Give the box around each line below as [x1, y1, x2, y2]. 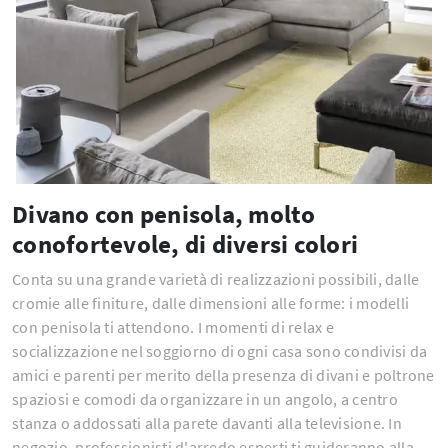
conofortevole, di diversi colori [12, 228, 358, 261]
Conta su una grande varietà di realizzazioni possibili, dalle [12, 269, 420, 290]
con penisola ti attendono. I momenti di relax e [12, 317, 334, 338]
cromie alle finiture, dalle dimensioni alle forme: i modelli [12, 293, 409, 314]
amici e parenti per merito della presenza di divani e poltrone [12, 365, 435, 386]
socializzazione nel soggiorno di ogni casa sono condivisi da [12, 341, 427, 362]
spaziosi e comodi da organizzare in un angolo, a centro [12, 389, 398, 410]
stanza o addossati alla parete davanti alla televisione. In [12, 413, 402, 434]
